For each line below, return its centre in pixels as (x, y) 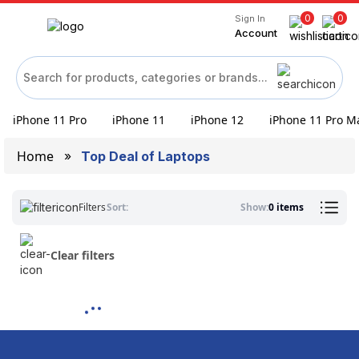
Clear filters (83, 255)
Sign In (250, 18)
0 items (286, 207)
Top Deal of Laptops (145, 156)
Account (256, 33)
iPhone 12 (217, 120)
